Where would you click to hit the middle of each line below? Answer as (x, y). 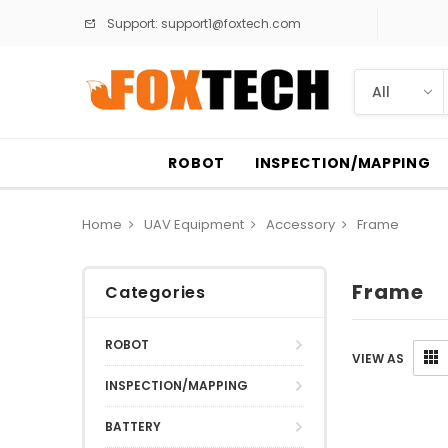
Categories (155, 292)
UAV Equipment (194, 224)
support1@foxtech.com (229, 23)
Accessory (300, 224)
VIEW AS (377, 358)
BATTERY (133, 426)
